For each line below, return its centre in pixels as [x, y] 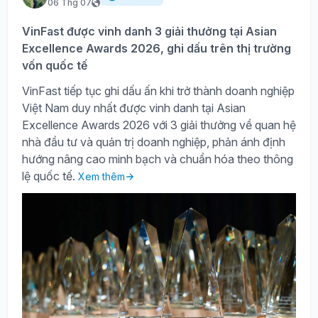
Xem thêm [102, 177]
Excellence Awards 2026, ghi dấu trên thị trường [157, 49]
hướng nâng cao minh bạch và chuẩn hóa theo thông [158, 159]
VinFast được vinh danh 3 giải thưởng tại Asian [149, 32]
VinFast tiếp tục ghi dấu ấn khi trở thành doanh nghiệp [158, 91]
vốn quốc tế [55, 66]
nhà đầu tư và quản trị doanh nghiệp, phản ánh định [154, 142]
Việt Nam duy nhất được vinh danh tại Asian [134, 108]
